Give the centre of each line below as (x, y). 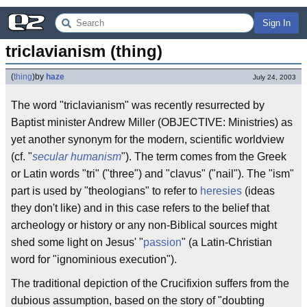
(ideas (258, 191)
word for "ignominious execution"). (94, 259)
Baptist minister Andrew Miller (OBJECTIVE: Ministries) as (152, 122)
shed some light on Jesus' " (77, 242)
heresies (221, 191)
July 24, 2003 (274, 77)
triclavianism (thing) (84, 51)
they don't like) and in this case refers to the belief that (140, 208)
